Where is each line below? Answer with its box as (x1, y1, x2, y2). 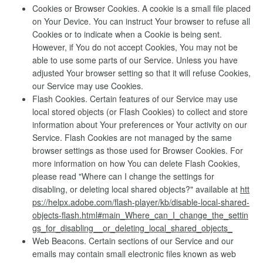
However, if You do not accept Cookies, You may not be (32, 41, 238, 53)
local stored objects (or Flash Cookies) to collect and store (32, 106, 248, 117)
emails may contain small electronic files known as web (32, 248, 236, 259)
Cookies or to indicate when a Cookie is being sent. (32, 28, 222, 40)
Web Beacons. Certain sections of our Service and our (32, 235, 234, 247)
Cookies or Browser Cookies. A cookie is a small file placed (32, 2, 251, 14)
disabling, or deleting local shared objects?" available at (32, 183, 240, 195)
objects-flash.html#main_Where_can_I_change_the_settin (32, 209, 248, 221)
